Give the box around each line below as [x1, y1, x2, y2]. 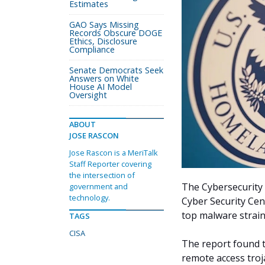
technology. [69, 192, 110, 203]
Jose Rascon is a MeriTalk [69, 147, 158, 158]
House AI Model [69, 81, 132, 92]
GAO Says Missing [69, 19, 139, 30]
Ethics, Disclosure [69, 35, 137, 47]
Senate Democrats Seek [69, 64, 163, 76]
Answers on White [69, 73, 139, 84]
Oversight [69, 89, 107, 101]
